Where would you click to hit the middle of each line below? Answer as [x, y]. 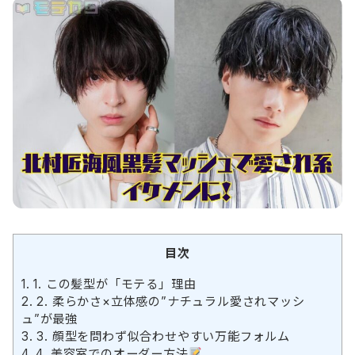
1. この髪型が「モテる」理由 [113, 284]
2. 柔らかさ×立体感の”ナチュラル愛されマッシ [169, 301]
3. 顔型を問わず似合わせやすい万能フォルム [162, 336]
